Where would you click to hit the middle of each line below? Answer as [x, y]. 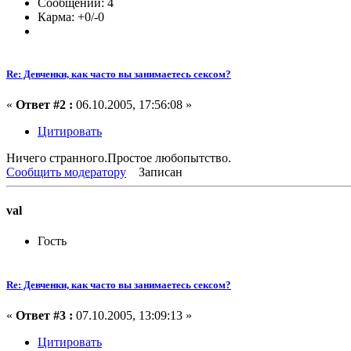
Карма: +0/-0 [71, 16]
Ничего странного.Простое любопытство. [119, 157]
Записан [159, 172]
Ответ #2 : [44, 104]
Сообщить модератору [66, 172]
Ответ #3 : [44, 315]
